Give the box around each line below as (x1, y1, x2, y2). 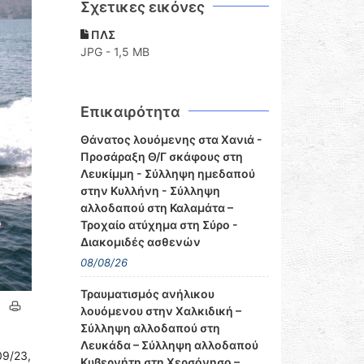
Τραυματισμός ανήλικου (80, 287, 214, 301)
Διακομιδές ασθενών (80, 235, 201, 249)
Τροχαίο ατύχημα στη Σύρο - (80, 218, 238, 232)
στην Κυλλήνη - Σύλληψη (80, 184, 220, 197)
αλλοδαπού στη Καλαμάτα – (80, 201, 233, 214)
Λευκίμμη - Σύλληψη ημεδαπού (80, 167, 255, 180)
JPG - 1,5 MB (80, 45, 149, 58)
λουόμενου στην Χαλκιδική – (80, 304, 241, 318)
